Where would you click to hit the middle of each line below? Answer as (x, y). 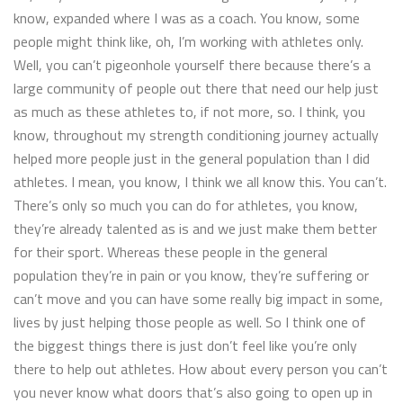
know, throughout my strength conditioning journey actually (196, 134)
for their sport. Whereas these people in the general (170, 251)
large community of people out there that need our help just (196, 88)
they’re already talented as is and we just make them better (195, 228)
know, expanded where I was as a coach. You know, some (187, 18)
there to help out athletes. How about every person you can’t (201, 368)
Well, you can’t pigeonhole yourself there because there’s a (192, 64)
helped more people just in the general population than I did (192, 158)
